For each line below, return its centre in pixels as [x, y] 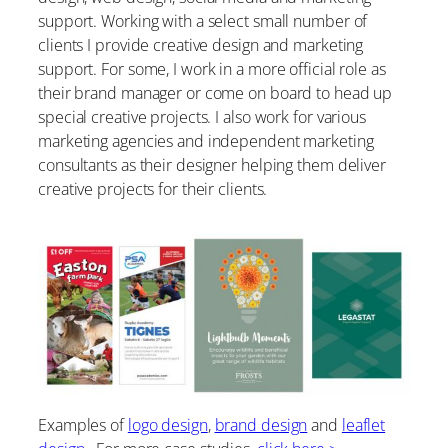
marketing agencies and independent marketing [206, 141]
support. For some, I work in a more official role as [212, 69]
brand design [261, 425]
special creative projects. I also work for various [202, 117]
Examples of [83, 425]
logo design [167, 425]
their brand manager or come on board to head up [215, 93]
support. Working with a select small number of [203, 21]
